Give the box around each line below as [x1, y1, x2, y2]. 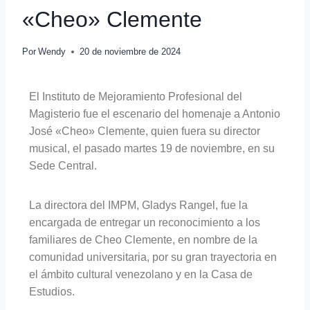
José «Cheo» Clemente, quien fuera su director [29, 125, 260, 138]
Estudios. [29, 286, 75, 298]
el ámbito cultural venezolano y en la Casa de [29, 268, 253, 281]
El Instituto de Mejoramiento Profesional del [29, 91, 242, 103]
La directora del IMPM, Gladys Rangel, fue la [29, 199, 248, 212]
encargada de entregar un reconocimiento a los [29, 217, 260, 229]
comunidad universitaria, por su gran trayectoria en [29, 251, 277, 264]
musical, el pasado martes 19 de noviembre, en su [29, 143, 275, 155]
